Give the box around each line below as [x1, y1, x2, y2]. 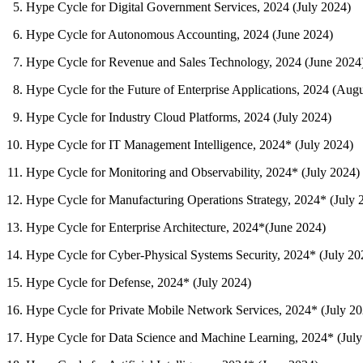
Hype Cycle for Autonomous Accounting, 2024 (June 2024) [26, 27, 333, 41]
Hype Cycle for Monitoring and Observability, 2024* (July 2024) [26, 164, 360, 179]
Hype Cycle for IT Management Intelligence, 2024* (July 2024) [26, 137, 353, 152]
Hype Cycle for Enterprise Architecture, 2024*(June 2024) [26, 220, 326, 234]
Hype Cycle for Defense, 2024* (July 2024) [26, 275, 251, 289]
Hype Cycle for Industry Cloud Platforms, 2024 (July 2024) [26, 109, 331, 124]
